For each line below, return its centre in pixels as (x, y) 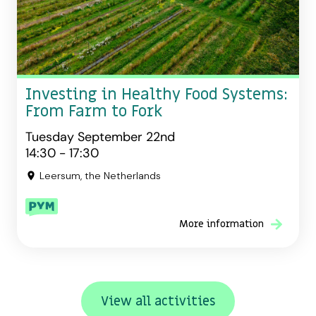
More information (221, 224)
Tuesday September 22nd (100, 136)
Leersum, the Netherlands (100, 175)
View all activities (158, 301)
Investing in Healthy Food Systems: (157, 95)
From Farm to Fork (94, 111)
